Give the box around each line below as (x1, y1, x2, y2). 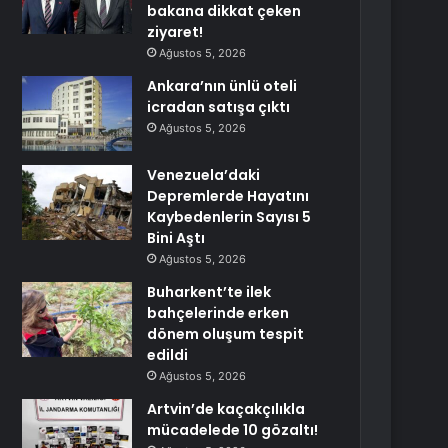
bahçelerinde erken (147, 303, 290, 323)
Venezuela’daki (147, 165, 261, 185)
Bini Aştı (147, 228, 206, 248)
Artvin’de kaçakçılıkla (147, 399, 306, 419)
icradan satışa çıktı (147, 97, 291, 117)
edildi (147, 345, 189, 365)
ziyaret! (147, 22, 204, 42)
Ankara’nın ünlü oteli (147, 76, 298, 96)
